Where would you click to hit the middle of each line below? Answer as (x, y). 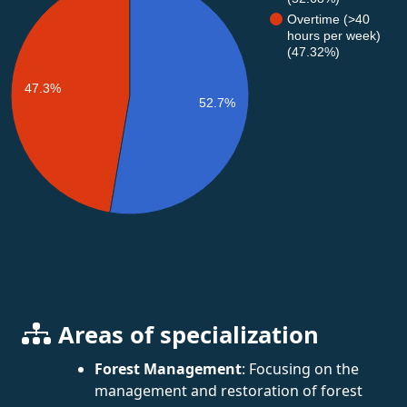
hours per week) (334, 35)
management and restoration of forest (228, 390)
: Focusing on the (300, 368)
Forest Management (168, 368)
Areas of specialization (189, 334)
